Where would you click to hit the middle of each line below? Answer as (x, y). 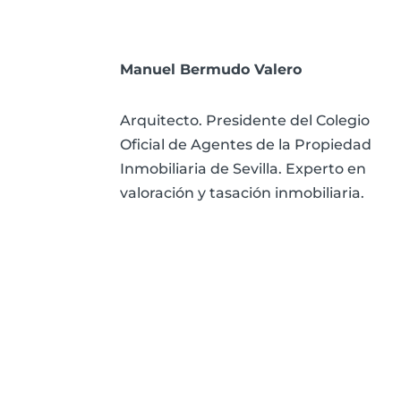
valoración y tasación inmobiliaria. (243, 193)
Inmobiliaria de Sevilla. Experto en (243, 169)
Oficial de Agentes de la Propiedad (246, 145)
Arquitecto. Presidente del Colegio (245, 121)
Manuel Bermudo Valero (211, 70)
